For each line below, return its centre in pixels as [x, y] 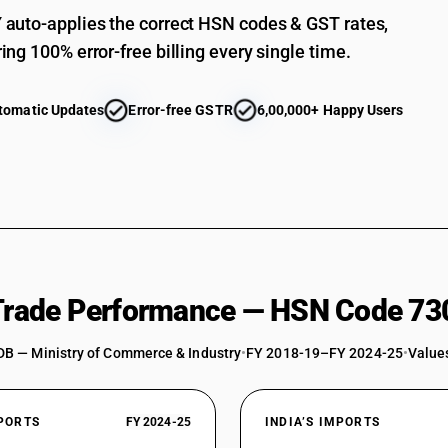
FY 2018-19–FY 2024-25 [324, 353]
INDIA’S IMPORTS [322, 422]
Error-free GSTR [180, 110]
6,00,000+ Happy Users [330, 110]
